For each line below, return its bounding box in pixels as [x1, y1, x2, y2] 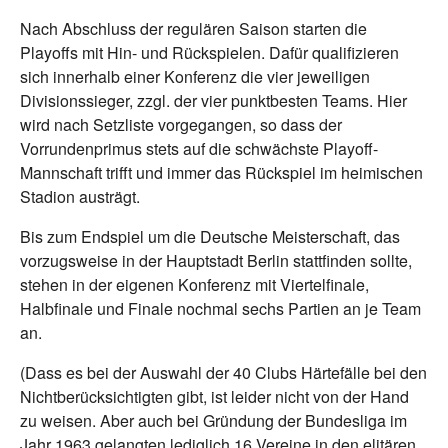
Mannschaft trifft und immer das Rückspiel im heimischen [20, 161, 423, 185]
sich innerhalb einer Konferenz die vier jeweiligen [20, 65, 370, 89]
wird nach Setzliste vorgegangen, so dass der [20, 113, 342, 137]
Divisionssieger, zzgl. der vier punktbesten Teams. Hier [20, 89, 407, 113]
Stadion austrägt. [20, 185, 140, 209]
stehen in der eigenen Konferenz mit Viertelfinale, [20, 273, 369, 297]
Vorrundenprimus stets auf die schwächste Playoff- [20, 137, 378, 161]
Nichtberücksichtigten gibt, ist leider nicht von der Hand [20, 385, 409, 409]
